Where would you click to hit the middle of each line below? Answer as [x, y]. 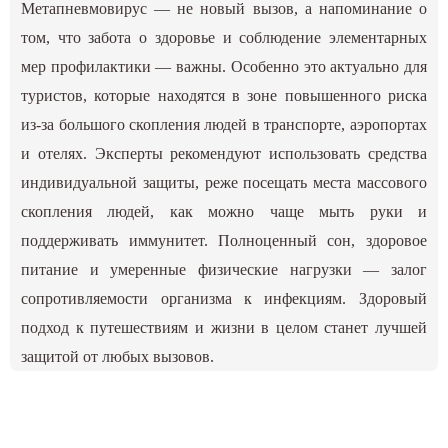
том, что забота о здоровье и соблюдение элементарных [224, 37]
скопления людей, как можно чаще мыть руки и [224, 211]
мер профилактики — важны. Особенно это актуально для [224, 66]
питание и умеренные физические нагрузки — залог [224, 269]
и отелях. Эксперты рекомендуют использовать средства [224, 153]
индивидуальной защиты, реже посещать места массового [224, 182]
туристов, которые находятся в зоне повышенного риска [224, 95]
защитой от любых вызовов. [118, 356]
